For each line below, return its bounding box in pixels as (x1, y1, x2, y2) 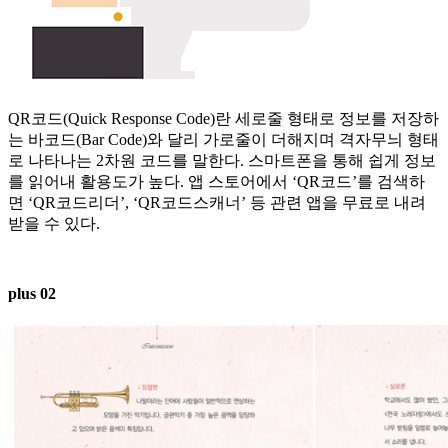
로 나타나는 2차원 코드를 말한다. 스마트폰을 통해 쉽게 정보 (8, 152, 436, 170)
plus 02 (8, 285, 56, 303)
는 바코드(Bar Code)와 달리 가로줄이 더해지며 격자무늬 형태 (8, 131, 439, 149)
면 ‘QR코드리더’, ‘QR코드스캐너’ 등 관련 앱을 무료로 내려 (8, 194, 426, 212)
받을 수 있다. (8, 215, 100, 233)
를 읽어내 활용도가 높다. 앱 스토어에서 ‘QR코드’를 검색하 (8, 173, 425, 191)
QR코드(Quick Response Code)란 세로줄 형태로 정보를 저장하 (8, 110, 439, 128)
